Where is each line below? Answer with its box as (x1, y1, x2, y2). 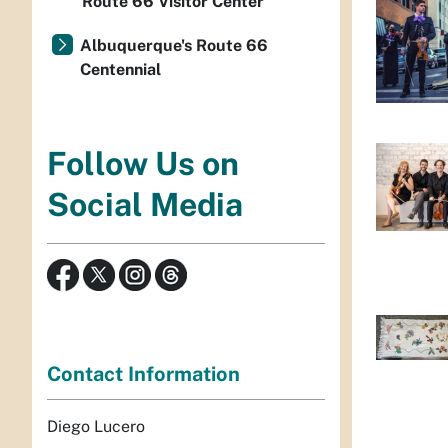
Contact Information (47, 361, 240, 386)
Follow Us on (47, 145, 239, 183)
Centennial (80, 60, 161, 79)
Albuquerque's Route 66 (80, 36, 268, 55)
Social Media (47, 186, 243, 224)
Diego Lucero (47, 416, 145, 436)
